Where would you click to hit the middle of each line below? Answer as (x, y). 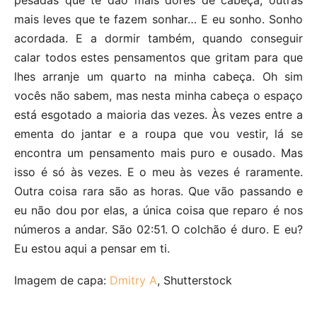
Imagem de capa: (62, 281)
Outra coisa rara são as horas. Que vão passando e (158, 191)
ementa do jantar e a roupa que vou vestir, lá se (158, 134)
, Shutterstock (195, 281)
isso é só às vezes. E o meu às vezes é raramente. (158, 172)
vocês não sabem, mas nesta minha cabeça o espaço (158, 96)
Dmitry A (133, 281)
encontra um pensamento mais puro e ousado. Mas (158, 153)
